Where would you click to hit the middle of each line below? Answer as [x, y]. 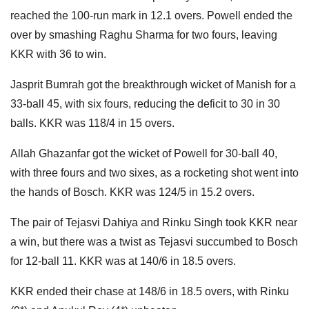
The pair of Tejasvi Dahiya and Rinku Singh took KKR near [154, 222]
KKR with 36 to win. [58, 54]
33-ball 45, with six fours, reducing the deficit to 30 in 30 [145, 103]
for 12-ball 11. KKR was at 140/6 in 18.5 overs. [123, 261]
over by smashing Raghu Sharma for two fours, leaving [144, 34]
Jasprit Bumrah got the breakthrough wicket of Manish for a [153, 84]
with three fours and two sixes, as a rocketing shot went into [154, 172]
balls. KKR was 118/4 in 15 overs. [92, 123]
